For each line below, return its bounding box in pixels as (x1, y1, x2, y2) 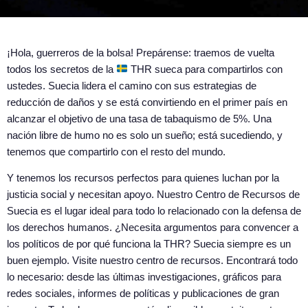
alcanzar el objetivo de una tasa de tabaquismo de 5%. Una (7, 112, 272, 124)
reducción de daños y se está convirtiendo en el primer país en (7, 96, 287, 108)
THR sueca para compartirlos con (128, 63, 283, 75)
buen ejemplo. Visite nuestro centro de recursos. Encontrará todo (7, 254, 298, 267)
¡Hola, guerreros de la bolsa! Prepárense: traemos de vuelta (7, 46, 274, 58)
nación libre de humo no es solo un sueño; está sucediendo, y (7, 129, 283, 141)
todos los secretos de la (7, 63, 116, 75)
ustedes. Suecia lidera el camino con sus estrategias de (7, 79, 256, 91)
